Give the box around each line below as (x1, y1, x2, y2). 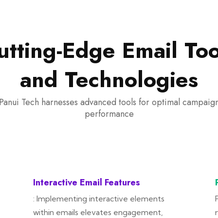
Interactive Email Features (33, 176, 141, 189)
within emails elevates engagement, (33, 207, 163, 217)
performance (84, 108, 134, 120)
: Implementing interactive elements (33, 194, 165, 203)
